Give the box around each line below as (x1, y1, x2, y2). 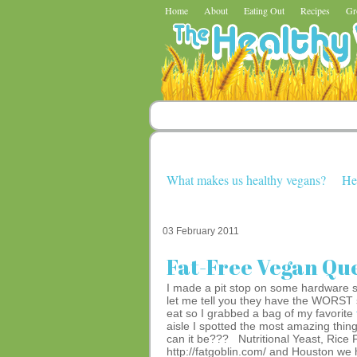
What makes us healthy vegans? (167, 171, 326, 188)
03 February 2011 (163, 226, 239, 237)
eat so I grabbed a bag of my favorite (167, 307, 353, 320)
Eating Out (244, 4, 284, 17)
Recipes (300, 4, 330, 17)
